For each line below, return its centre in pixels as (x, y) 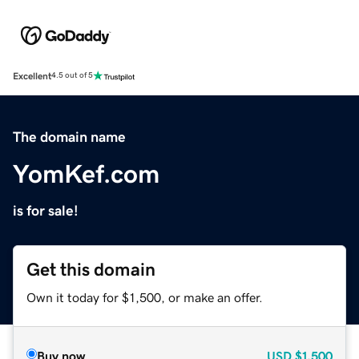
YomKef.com (86, 173)
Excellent (32, 76)
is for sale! (46, 210)
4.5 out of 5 (72, 76)
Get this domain (91, 269)
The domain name (69, 137)
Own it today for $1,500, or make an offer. (145, 297)
